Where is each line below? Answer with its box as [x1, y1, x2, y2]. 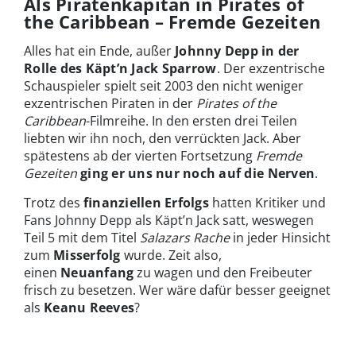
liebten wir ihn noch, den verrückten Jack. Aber [24, 130, 301, 148]
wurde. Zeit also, [120, 246, 222, 265]
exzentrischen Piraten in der [24, 95, 196, 113]
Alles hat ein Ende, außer [24, 42, 175, 60]
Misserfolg [53, 246, 121, 265]
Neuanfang [60, 264, 134, 282]
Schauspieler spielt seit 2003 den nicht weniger [24, 77, 304, 95]
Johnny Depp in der [175, 42, 300, 60]
